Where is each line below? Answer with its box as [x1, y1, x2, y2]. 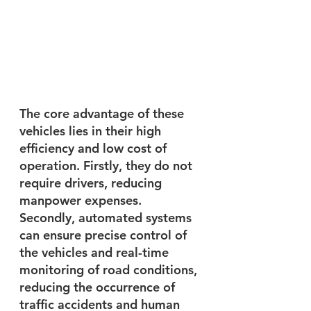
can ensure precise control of [19, 226, 190, 243]
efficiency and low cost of [19, 140, 170, 156]
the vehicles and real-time [19, 244, 172, 260]
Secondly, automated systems [19, 209, 195, 226]
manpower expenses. [19, 192, 145, 208]
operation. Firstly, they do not [19, 157, 196, 174]
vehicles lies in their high [19, 122, 165, 139]
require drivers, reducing [19, 174, 165, 191]
